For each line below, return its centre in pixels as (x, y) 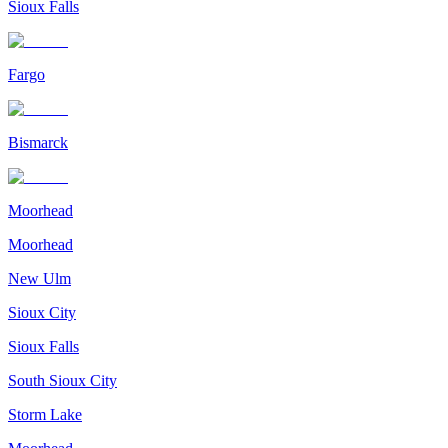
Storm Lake (45, 414)
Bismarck (38, 142)
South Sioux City (62, 380)
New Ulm (39, 278)
